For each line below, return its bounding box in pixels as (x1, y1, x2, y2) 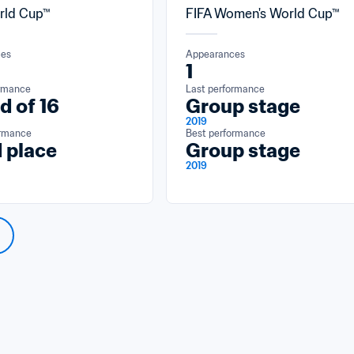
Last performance (186, 83, 265, 95)
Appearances (186, 48, 245, 60)
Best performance (186, 127, 265, 139)
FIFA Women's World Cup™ (186, 6, 340, 21)
